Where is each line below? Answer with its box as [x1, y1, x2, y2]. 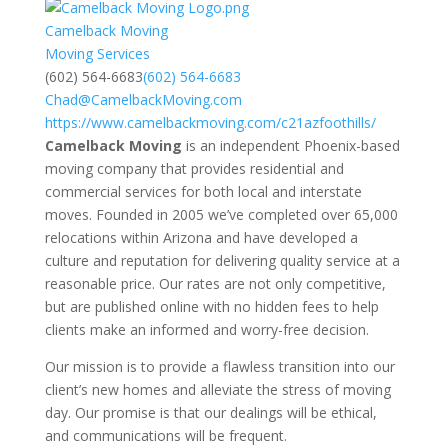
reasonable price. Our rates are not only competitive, [44, 274, 386, 293]
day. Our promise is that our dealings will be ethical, [44, 403, 377, 422]
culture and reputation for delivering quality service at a [44, 251, 400, 270]
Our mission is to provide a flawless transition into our [44, 357, 395, 376]
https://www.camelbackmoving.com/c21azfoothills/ [44, 113, 376, 132]
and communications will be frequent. [44, 426, 287, 445]
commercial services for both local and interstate [44, 182, 362, 201]
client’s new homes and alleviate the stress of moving [44, 380, 391, 399]
